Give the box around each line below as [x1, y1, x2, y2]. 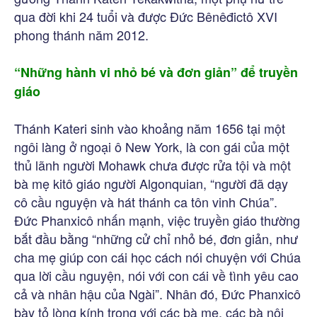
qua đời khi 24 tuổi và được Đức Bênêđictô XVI [14, 6, 277, 25]
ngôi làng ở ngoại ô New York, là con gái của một [14, 137, 289, 156]
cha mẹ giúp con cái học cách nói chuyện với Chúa [14, 247, 301, 266]
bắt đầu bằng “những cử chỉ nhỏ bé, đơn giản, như [14, 229, 298, 248]
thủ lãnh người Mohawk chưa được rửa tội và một [14, 155, 291, 174]
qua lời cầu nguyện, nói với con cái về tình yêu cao [14, 265, 299, 284]
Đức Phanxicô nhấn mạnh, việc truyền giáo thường [14, 210, 300, 229]
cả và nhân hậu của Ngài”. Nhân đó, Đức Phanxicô [14, 284, 301, 303]
